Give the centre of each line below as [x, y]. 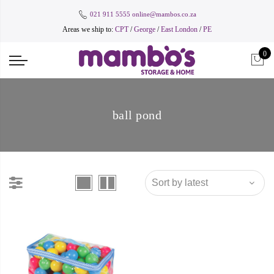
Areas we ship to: [89, 29]
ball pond [137, 115]
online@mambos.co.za [164, 14]
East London [180, 29]
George [145, 29]
